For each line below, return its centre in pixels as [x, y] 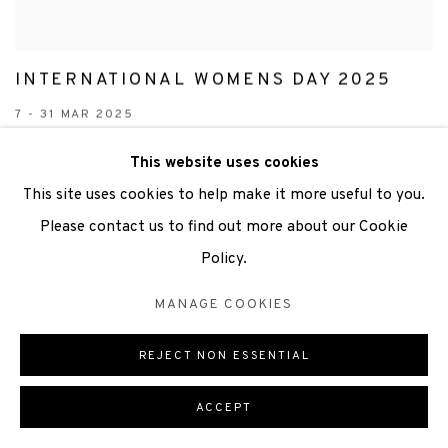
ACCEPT [224, 408]
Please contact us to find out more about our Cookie [224, 227]
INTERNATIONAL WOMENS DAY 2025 [203, 80]
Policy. [224, 259]
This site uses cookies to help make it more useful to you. [224, 195]
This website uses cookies [224, 163]
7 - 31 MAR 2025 [74, 114]
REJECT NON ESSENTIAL [224, 356]
